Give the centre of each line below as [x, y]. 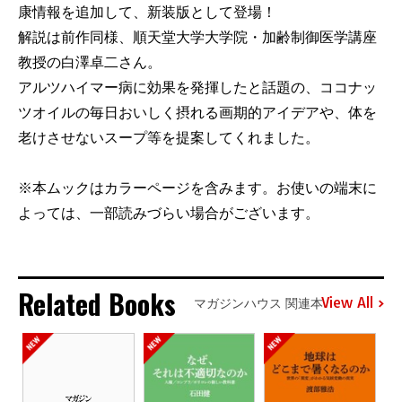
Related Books [97, 303]
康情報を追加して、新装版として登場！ [147, 12]
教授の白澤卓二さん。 [90, 62]
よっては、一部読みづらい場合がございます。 [169, 213]
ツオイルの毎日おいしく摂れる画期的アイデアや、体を [197, 112]
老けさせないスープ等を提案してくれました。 [169, 137]
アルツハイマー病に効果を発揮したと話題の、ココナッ [197, 87]
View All [347, 303]
